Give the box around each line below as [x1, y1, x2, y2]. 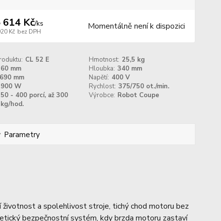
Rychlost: [89, 82, 116, 91]
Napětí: [89, 73, 110, 82]
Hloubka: [89, 64, 115, 73]
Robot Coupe [117, 91, 160, 100]
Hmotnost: [89, 55, 120, 64]
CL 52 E [25, 55, 49, 64]
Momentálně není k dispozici [87, 21, 185, 32]
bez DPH [17, 28, 41, 36]
